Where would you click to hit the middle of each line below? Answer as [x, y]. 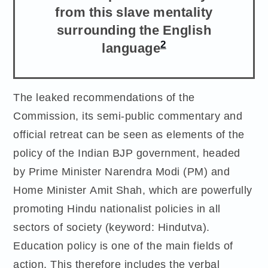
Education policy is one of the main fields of [123, 245]
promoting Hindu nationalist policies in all [117, 208]
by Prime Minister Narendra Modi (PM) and [122, 171]
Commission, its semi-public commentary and [128, 115]
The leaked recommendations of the [104, 97]
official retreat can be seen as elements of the [129, 134]
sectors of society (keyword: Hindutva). [112, 227]
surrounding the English [134, 29]
